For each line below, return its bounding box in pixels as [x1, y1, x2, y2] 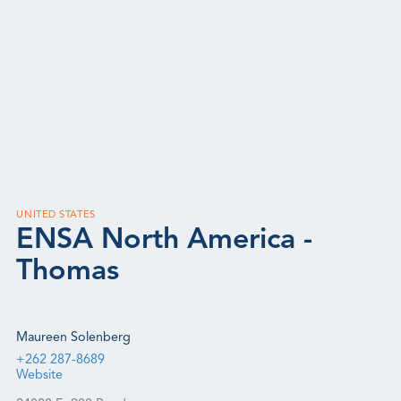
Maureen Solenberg [16, 331, 132, 346]
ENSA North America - [16, 226, 313, 256]
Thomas [16, 258, 120, 287]
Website [16, 369, 64, 383]
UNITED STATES [16, 210, 96, 221]
